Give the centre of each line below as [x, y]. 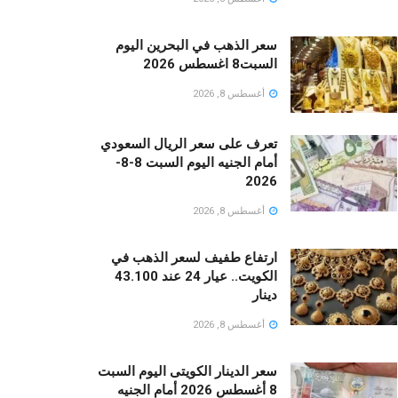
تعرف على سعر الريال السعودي [189, 143]
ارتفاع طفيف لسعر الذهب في [194, 257]
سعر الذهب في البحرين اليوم [196, 46]
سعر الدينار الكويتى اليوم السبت [187, 371]
